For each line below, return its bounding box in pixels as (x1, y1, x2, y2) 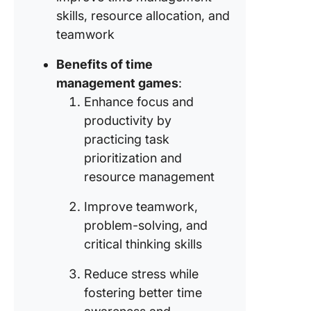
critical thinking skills (84, 237, 202, 251)
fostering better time (84, 285, 202, 300)
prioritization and (84, 151, 182, 165)
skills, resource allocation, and (56, 8, 230, 23)
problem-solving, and (84, 218, 208, 233)
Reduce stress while (84, 267, 199, 281)
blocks (268, 51, 301, 64)
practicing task (84, 132, 169, 146)
